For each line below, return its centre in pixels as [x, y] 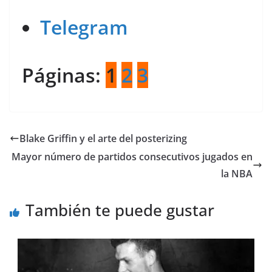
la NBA [237, 173]
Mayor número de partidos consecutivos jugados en [132, 156]
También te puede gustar [120, 210]
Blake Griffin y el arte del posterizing [103, 138]
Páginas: [64, 75]
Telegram [84, 27]
